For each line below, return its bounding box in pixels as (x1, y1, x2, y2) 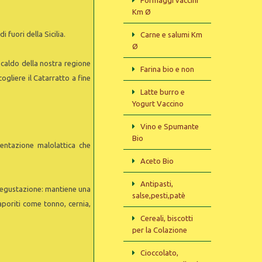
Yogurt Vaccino (132, 99, 184, 108)
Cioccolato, (140, 249, 178, 257)
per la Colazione (132, 226, 187, 234)
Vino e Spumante (140, 122, 199, 130)
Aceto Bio (140, 157, 174, 165)
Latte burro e (140, 88, 185, 96)
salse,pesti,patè (132, 191, 185, 199)
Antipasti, (140, 180, 173, 188)
